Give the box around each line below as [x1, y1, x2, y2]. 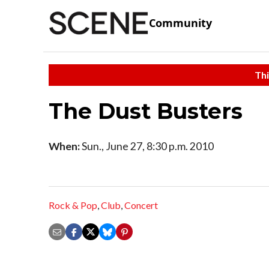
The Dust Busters [49, 97, 243, 124]
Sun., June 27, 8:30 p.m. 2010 [80, 139, 214, 153]
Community [149, 16, 212, 31]
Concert [124, 199, 158, 211]
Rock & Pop [49, 199, 97, 211]
